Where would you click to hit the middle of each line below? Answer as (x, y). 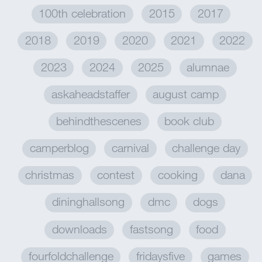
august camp (186, 94)
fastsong (151, 229)
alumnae (208, 67)
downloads (79, 229)
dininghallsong (89, 202)
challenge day (206, 148)
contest (116, 175)
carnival (130, 148)
